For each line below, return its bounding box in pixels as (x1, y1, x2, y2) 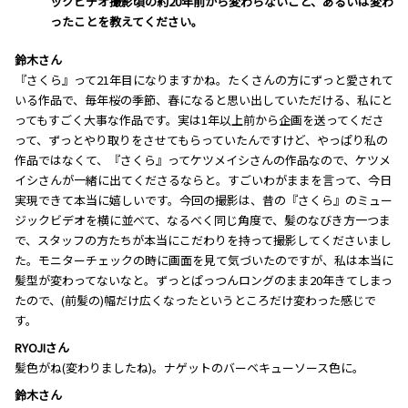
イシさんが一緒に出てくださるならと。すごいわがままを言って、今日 (15, 170, 392, 189)
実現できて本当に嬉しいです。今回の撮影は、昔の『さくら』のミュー (15, 190, 393, 209)
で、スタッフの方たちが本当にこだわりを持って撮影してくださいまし (15, 230, 392, 249)
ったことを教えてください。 (50, 12, 203, 30)
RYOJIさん (15, 338, 69, 356)
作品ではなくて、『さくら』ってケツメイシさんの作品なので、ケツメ (15, 150, 391, 168)
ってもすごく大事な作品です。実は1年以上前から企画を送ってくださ (15, 110, 384, 128)
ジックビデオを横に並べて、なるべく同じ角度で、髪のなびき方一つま (15, 210, 391, 229)
